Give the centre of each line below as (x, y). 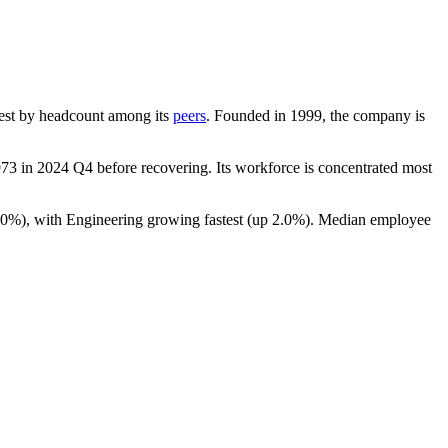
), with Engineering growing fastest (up (146, 219)
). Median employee (368, 219)
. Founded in (248, 115)
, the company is (373, 115)
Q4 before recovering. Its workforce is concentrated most (250, 167)
